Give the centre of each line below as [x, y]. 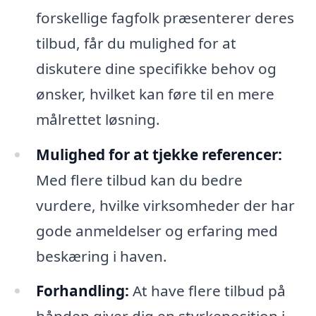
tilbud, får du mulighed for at [136, 43]
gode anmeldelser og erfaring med [157, 230]
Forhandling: [82, 291]
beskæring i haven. [101, 256]
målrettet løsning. [98, 119]
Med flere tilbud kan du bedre [139, 180]
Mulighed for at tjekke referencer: [159, 154]
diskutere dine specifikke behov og [156, 68]
